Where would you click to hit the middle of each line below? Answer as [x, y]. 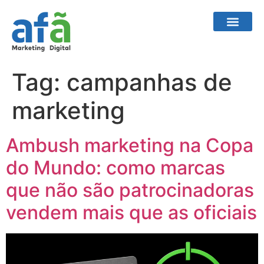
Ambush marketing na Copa [130, 145]
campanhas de [149, 82]
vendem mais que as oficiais [131, 212]
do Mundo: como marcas [115, 167]
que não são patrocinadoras [130, 190]
